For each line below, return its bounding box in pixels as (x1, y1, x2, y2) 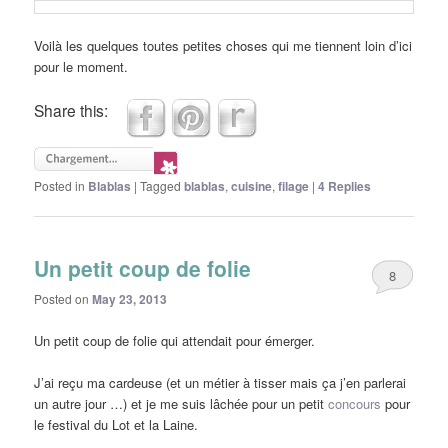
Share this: (34, 99, 109, 122)
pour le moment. (34, 56, 129, 76)
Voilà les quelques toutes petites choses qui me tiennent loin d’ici (34, 35, 413, 55)
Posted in (34, 176, 86, 194)
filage (278, 176, 310, 195)
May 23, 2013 (92, 290, 168, 309)
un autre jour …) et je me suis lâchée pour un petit (34, 393, 329, 413)
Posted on (34, 290, 93, 308)
